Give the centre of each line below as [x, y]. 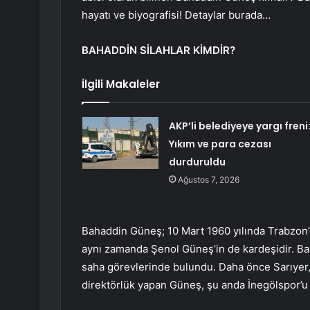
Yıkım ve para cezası [220, 144]
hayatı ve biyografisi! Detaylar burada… [176, 15]
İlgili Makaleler [121, 84]
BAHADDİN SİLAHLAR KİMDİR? [158, 51]
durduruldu [197, 162]
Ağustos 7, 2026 [208, 180]
